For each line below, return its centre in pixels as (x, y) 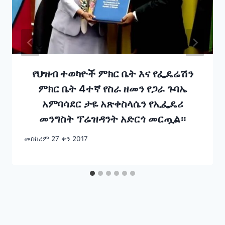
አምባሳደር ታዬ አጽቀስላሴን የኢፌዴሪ (113, 104)
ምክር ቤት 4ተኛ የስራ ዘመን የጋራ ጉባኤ (113, 89)
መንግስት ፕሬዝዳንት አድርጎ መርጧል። (113, 119)
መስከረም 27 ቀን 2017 (56, 138)
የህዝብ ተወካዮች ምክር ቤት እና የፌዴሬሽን (113, 74)
